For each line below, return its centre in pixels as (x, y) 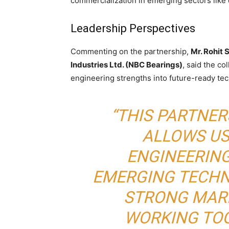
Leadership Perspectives (133, 29)
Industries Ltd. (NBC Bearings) (127, 65)
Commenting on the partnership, (131, 52)
